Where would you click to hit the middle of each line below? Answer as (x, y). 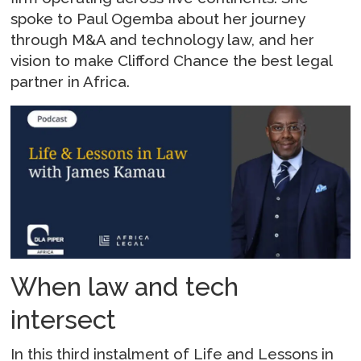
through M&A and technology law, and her (163, 39)
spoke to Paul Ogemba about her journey (158, 18)
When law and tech (125, 287)
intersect (64, 320)
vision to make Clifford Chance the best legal (172, 60)
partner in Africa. (71, 81)
